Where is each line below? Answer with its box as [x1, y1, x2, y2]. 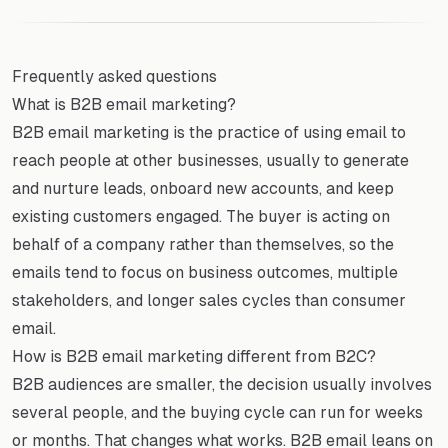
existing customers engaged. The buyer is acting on [12, 206, 390, 226]
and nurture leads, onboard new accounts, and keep [12, 178, 394, 198]
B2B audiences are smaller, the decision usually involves [12, 374, 432, 394]
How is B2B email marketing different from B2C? [12, 346, 376, 366]
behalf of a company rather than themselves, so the [12, 234, 394, 254]
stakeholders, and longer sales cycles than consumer [12, 290, 406, 310]
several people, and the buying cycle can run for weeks [12, 402, 423, 422]
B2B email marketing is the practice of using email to [12, 122, 406, 142]
